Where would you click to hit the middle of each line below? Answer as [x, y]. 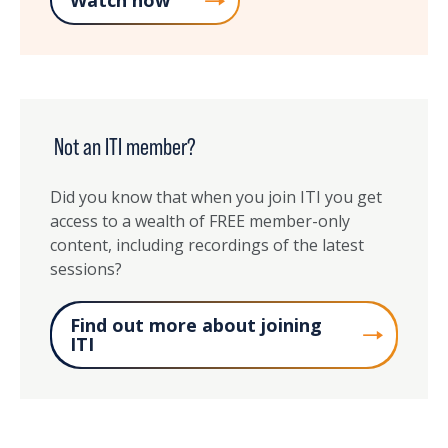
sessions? [86, 269]
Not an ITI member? [123, 147]
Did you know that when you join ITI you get [216, 197]
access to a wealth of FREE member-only [200, 221]
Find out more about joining [196, 325]
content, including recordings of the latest [207, 245]
